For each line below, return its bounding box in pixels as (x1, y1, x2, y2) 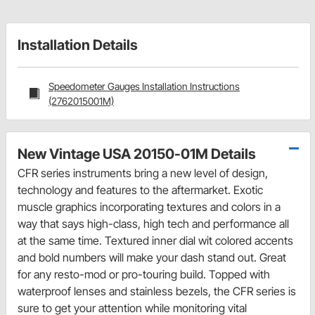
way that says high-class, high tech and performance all (18, 217, 289, 231)
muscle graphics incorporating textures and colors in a (18, 200, 281, 214)
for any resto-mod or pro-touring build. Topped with (18, 267, 270, 282)
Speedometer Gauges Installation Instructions (49, 80, 240, 93)
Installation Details (18, 37, 138, 54)
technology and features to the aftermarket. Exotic (18, 183, 263, 198)
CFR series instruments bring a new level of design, (18, 166, 268, 181)
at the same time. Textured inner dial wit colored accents (18, 233, 293, 248)
